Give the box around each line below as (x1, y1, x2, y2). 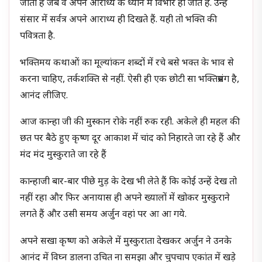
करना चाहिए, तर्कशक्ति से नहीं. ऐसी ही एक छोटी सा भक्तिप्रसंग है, (20, 73, 240, 86)
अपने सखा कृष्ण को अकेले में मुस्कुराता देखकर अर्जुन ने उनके (20, 235, 232, 248)
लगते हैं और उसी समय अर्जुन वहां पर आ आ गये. (20, 208, 187, 221)
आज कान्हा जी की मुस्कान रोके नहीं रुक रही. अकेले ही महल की (20, 116, 240, 129)
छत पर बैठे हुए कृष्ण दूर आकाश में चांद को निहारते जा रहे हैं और (20, 133, 241, 146)
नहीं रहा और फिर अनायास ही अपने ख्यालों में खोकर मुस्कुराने (20, 192, 230, 205)
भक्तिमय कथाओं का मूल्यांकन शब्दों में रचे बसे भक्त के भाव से (20, 57, 235, 70)
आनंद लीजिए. (20, 89, 68, 102)
